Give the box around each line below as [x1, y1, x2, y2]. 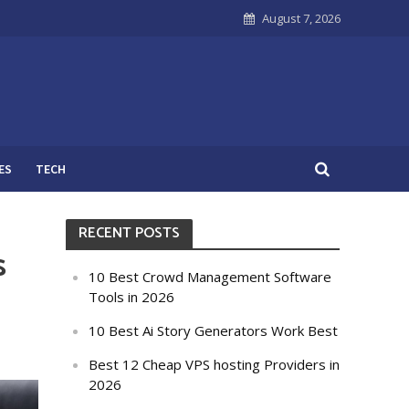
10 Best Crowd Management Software [89, 267, 332, 286]
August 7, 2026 [261, 10, 341, 26]
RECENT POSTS [79, 221, 181, 246]
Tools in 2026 [89, 288, 175, 306]
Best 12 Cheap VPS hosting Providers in [89, 355, 341, 373]
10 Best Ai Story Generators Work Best [89, 321, 339, 340]
